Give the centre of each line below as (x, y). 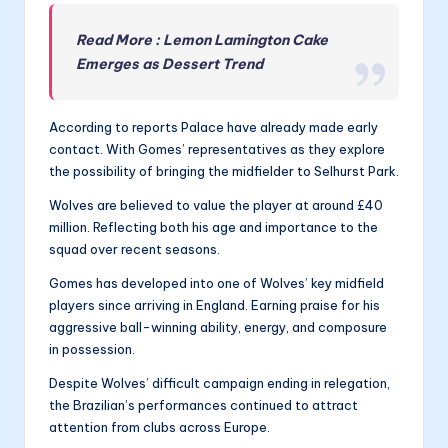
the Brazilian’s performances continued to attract (203, 405)
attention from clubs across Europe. (159, 427)
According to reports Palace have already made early (213, 127)
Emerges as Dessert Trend (170, 64)
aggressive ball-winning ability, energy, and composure (218, 327)
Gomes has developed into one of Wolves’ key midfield (216, 283)
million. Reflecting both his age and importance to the (213, 227)
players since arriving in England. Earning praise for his (214, 305)
